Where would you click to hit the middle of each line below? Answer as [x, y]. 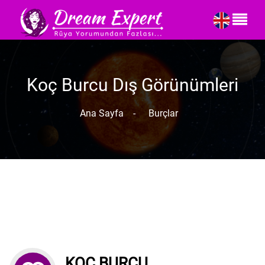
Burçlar [160, 113]
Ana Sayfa [102, 113]
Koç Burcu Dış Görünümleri [132, 85]
